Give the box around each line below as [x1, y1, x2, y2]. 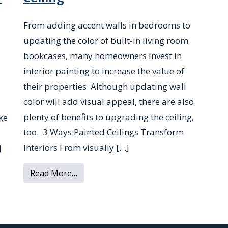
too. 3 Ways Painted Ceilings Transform [23, 126, 184, 138]
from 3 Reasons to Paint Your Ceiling [77, 167, 217, 179]
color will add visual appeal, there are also [23, 96, 194, 108]
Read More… [30, 167, 77, 179]
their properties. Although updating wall [23, 80, 186, 93]
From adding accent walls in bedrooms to [23, 19, 190, 32]
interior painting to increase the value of [23, 65, 184, 77]
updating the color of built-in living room [23, 35, 188, 47]
